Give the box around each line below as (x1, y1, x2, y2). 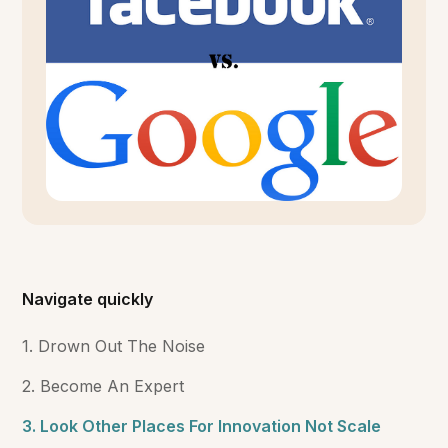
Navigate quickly (22, 289, 154, 310)
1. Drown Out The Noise (22, 336, 206, 357)
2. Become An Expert (22, 376, 185, 397)
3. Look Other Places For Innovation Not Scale (22, 416, 382, 437)
